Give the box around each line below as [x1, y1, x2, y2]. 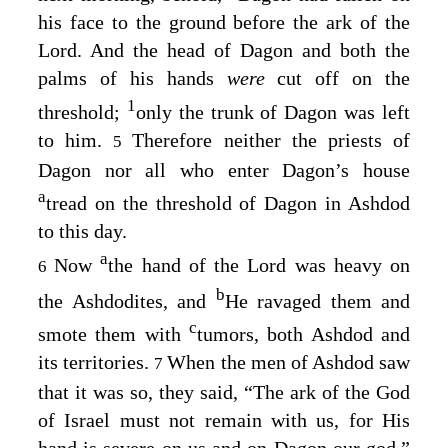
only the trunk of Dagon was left [135, 100, 411, 123]
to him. [38, 128, 114, 151]
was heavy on [286, 253, 411, 276]
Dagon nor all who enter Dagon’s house [38, 158, 410, 181]
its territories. [38, 351, 155, 374]
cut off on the [277, 66, 410, 89]
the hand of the [108, 253, 248, 276]
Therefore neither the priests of [132, 128, 411, 151]
